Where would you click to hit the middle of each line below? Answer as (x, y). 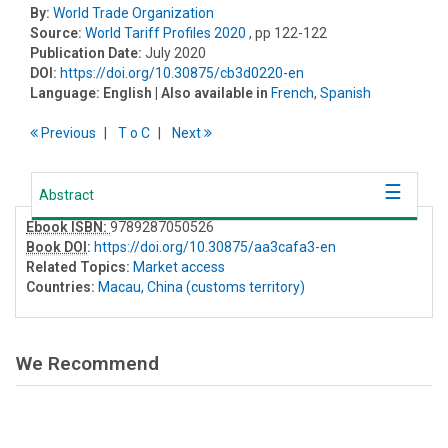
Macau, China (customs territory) (201, 287)
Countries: (60, 287)
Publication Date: (86, 53)
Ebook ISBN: (68, 227)
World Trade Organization (133, 13)
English (127, 93)
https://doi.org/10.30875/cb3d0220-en (182, 73)
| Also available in (211, 93)
